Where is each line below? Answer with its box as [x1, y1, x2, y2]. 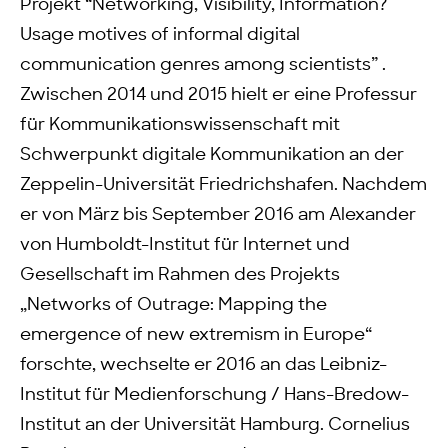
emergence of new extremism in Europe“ [20, 327, 372, 343]
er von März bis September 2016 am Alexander [20, 207, 416, 223]
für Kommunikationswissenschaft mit [20, 117, 340, 133]
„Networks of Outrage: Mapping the [20, 297, 327, 313]
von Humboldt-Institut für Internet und [20, 237, 350, 253]
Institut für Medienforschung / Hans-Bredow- [20, 387, 409, 403]
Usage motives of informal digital [20, 27, 300, 43]
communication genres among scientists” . [20, 57, 386, 73]
